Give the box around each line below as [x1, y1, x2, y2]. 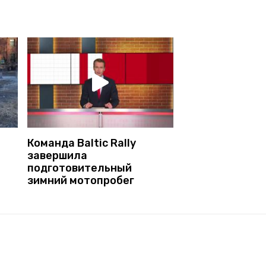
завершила [27, 148, 87, 162]
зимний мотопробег [27, 173, 134, 187]
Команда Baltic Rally [27, 136, 136, 150]
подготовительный [27, 161, 132, 175]
